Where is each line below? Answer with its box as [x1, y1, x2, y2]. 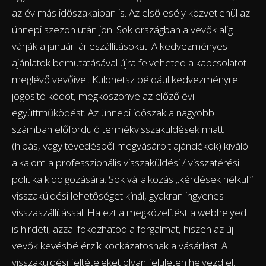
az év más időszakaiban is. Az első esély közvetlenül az [12, 6, 250, 20]
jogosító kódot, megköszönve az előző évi [12, 89, 194, 103]
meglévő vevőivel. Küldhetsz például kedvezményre [12, 72, 238, 87]
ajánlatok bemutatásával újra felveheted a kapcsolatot [12, 56, 246, 70]
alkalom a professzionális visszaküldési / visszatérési [12, 156, 239, 170]
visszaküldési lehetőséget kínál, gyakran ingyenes [12, 189, 224, 203]
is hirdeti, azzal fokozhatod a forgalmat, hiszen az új [12, 222, 233, 236]
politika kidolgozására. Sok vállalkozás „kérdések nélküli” [12, 172, 253, 186]
